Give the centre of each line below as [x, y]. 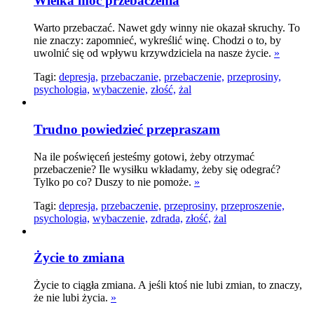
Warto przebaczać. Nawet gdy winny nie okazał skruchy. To [167, 28]
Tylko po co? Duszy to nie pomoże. [114, 182]
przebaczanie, [131, 77]
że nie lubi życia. [72, 297]
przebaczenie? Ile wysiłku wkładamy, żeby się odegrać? [157, 169]
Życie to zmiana [79, 258]
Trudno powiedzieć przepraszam [127, 129]
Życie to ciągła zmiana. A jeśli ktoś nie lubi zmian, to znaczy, [168, 285]
